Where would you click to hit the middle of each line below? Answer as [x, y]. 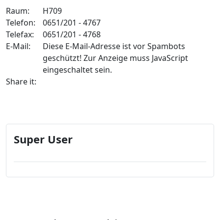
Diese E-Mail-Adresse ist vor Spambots [114, 46]
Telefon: [21, 23]
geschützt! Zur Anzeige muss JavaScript [115, 58]
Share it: [21, 82]
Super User [43, 139]
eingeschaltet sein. [77, 70]
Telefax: [20, 35]
